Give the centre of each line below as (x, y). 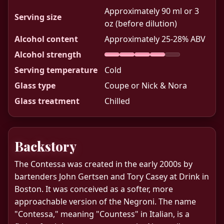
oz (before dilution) (141, 23)
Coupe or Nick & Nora (146, 85)
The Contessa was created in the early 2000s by (103, 164)
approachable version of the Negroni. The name (105, 201)
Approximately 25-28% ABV (155, 39)
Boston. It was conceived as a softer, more (94, 189)
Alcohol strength (48, 54)
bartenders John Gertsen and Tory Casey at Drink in (112, 176)
